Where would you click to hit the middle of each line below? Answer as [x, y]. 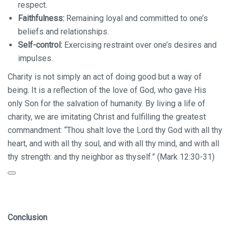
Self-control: [40, 45]
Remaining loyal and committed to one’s [136, 18]
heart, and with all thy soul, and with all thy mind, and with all [113, 143]
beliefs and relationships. [63, 32]
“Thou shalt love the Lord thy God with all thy [143, 130]
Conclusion [27, 217]
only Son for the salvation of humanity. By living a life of [107, 103]
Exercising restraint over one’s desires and [139, 45]
